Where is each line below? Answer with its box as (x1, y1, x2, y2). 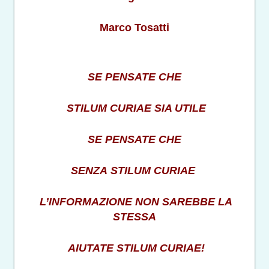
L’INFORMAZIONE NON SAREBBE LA (40, 196, 232, 208)
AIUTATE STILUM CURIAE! (64, 242, 205, 255)
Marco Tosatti (100, 22, 169, 34)
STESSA (113, 211, 156, 223)
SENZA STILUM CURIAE (71, 165, 198, 177)
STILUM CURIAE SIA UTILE (63, 102, 206, 115)
